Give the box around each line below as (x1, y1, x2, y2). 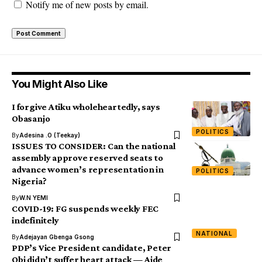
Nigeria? (12, 176, 47, 187)
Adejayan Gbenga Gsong (19, 233, 94, 241)
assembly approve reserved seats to (12, 153, 163, 163)
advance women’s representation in (12, 164, 164, 175)
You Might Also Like (12, 78, 108, 91)
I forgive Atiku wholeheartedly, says (12, 102, 160, 112)
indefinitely (12, 215, 59, 226)
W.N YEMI (19, 194, 48, 202)
